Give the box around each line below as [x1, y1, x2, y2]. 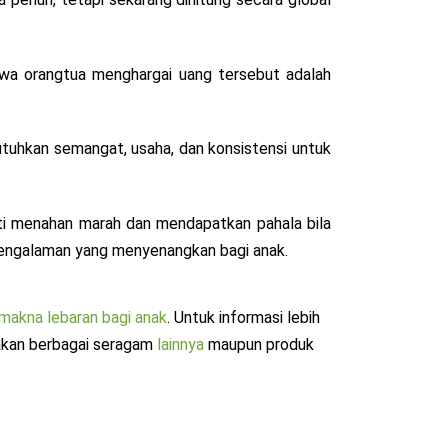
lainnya [156, 335, 204, 355]
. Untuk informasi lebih [166, 308, 320, 328]
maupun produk [203, 335, 314, 355]
